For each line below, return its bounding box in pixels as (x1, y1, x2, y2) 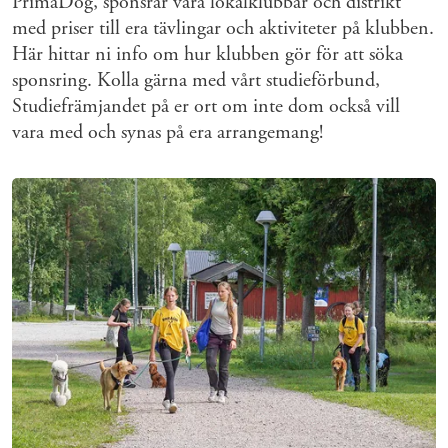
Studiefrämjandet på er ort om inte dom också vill (12, 94, 400, 120)
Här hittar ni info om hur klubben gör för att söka (12, 42, 403, 68)
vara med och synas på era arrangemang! (12, 120, 323, 146)
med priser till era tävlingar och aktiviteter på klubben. (12, 16, 434, 42)
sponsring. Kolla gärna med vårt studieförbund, (12, 68, 380, 94)
